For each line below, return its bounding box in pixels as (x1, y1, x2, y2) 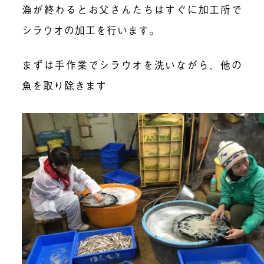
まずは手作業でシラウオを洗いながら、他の (22, 57, 242, 72)
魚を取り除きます (22, 77, 107, 93)
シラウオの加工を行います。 (22, 22, 160, 37)
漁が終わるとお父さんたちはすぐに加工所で (22, 1, 242, 16)
